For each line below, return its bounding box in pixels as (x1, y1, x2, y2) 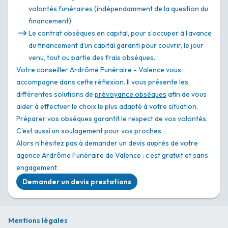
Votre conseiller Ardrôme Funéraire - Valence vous (16, 65, 181, 75)
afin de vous (166, 90, 207, 99)
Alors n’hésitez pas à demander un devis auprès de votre (16, 138, 198, 148)
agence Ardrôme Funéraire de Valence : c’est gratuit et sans (16, 151, 208, 160)
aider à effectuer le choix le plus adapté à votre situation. (16, 102, 198, 111)
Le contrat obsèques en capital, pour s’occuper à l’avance (28, 28, 212, 38)
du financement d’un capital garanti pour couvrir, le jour (28, 41, 204, 50)
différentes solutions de (16, 90, 95, 99)
